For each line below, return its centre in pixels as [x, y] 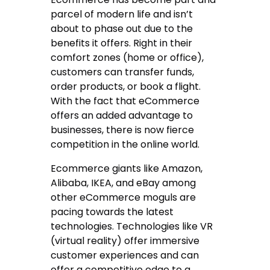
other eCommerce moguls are [124, 197]
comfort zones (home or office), [127, 57]
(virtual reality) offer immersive [125, 240]
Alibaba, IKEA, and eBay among [124, 183]
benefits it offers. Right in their [122, 43]
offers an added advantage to [122, 115]
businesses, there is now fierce [123, 130]
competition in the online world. [125, 144]
